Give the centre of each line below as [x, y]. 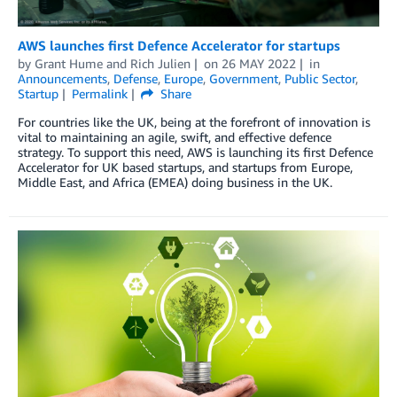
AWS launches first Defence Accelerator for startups [179, 46]
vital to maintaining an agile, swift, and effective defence [175, 137]
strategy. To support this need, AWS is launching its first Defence [195, 152]
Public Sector [320, 79]
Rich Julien [160, 64]
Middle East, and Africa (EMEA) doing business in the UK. [175, 183]
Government [244, 79]
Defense [136, 79]
